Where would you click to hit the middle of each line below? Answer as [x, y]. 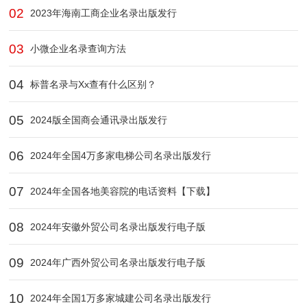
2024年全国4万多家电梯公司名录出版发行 [120, 156]
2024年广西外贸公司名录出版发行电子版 [117, 263]
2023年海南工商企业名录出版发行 [102, 13]
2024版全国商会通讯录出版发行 [98, 120]
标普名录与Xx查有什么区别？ [92, 85]
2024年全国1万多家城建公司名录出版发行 [120, 298]
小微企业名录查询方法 [77, 49]
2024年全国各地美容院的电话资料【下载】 [122, 192]
